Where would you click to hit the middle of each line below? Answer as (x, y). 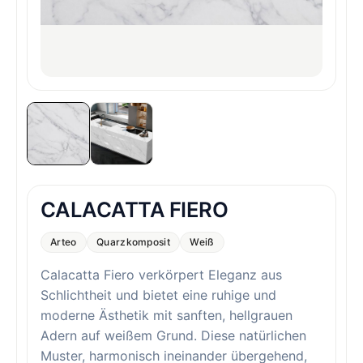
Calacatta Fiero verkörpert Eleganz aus (161, 275)
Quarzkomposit (133, 241)
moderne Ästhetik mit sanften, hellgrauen (167, 316)
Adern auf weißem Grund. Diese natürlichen (173, 336)
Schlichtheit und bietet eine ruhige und (158, 295)
